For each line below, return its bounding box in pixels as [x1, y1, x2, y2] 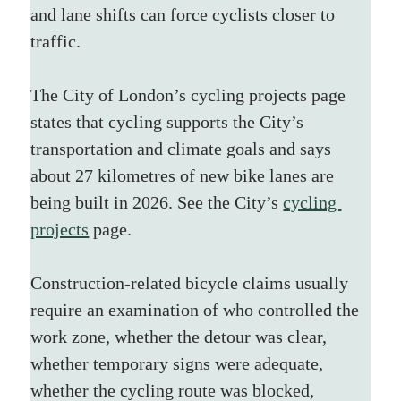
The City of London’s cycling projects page [30, 84, 351, 105]
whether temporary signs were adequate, [30, 353, 328, 373]
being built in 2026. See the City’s [30, 192, 284, 212]
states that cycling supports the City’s [30, 111, 309, 132]
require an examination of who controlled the [30, 299, 364, 320]
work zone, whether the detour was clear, [30, 326, 332, 346]
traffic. [30, 30, 81, 51]
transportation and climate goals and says [30, 138, 337, 158]
